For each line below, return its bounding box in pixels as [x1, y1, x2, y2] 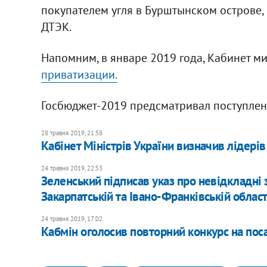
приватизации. [41, 66, 117, 82]
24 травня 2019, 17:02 [41, 214, 103, 223]
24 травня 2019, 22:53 [41, 163, 103, 172]
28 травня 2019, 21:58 [41, 128, 103, 137]
